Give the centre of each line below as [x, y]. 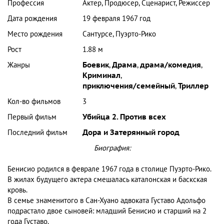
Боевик [96, 65]
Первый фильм [32, 117]
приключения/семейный [129, 86]
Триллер [193, 86]
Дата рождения [32, 19]
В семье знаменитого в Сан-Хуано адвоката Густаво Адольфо [106, 201]
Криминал [102, 76]
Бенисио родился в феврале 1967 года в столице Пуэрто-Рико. [109, 169]
